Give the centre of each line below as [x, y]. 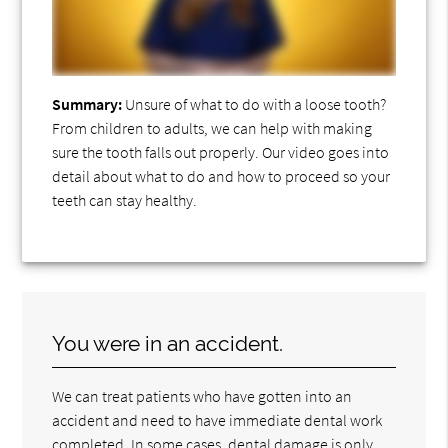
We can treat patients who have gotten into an [202, 395]
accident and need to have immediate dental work [217, 419]
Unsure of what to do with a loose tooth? [254, 103]
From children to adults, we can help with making [212, 127]
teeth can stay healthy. [125, 199]
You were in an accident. [168, 343]
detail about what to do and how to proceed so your [221, 175]
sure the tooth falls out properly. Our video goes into [221, 151]
